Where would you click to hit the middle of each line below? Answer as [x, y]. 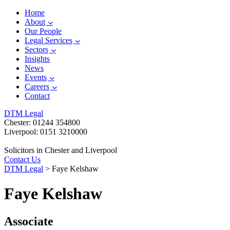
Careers [37, 87]
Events [36, 77]
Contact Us [22, 159]
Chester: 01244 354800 [42, 122]
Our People [43, 31]
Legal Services [49, 40]
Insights [37, 59]
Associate [29, 221]
